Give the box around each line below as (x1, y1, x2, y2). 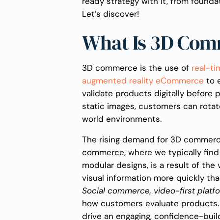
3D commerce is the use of (82, 62, 192, 74)
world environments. (82, 113, 164, 125)
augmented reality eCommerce (82, 75, 204, 86)
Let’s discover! (82, 8, 139, 19)
